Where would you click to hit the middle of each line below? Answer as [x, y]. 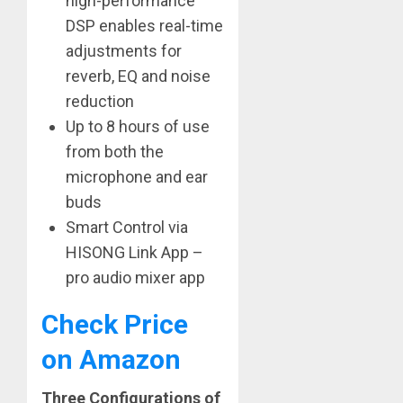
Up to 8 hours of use [138, 127]
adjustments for [124, 51]
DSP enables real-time [144, 26]
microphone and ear [137, 177]
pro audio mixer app [135, 278]
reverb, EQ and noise [138, 76]
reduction [100, 102]
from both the [115, 152]
